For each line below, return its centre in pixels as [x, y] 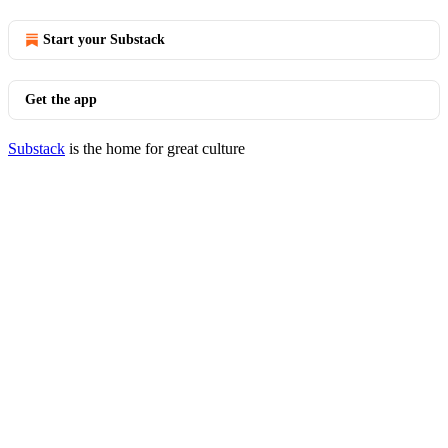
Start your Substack [104, 39]
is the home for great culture [155, 148]
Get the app [61, 99]
